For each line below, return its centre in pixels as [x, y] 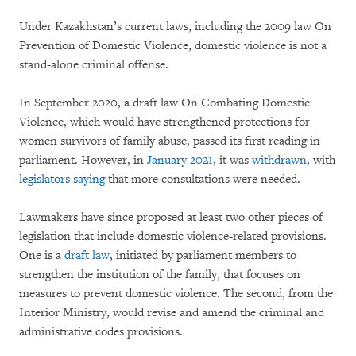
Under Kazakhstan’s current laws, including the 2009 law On [175, 26]
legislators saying [62, 179]
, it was [232, 160]
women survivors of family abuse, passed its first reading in [170, 141]
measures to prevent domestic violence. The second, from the [176, 293]
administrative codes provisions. [101, 331]
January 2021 [180, 160]
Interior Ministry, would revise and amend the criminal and [172, 312]
